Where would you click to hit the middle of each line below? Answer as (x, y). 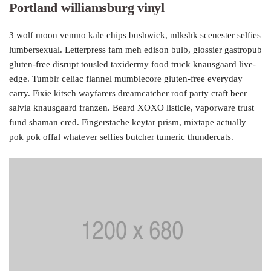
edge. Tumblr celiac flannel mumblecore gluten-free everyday (126, 79)
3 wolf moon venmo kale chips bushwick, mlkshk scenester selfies (135, 35)
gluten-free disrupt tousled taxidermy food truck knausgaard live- (132, 64)
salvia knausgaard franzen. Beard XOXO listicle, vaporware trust (132, 108)
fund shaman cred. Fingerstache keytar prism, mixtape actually (128, 122)
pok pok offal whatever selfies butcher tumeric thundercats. (121, 137)
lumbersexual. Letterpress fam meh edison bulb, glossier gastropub (135, 50)
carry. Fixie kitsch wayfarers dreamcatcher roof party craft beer (128, 93)
